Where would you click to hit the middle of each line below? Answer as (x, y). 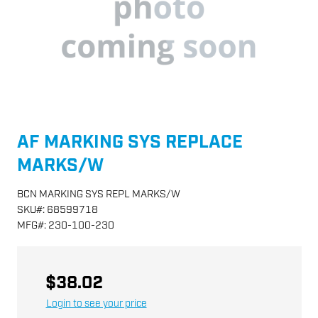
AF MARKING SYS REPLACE (130, 142)
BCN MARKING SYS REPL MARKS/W (98, 194)
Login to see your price (96, 303)
